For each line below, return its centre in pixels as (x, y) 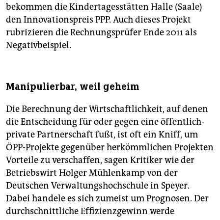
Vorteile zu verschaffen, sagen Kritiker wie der (100, 160)
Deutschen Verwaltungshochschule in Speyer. (98, 185)
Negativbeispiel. (39, 45)
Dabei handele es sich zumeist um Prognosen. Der (107, 198)
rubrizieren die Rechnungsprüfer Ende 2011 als (101, 32)
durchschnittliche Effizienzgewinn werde (90, 211)
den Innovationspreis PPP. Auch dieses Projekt (98, 19)
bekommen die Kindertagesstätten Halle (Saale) (104, 7)
